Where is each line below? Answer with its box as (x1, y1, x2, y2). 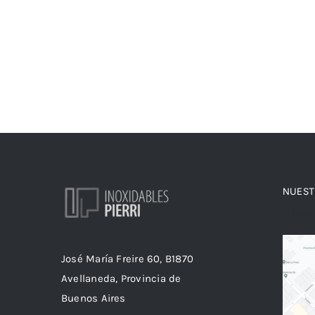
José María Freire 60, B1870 (61, 252, 194, 265)
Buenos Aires (61, 291, 126, 304)
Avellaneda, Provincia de (61, 271, 181, 285)
